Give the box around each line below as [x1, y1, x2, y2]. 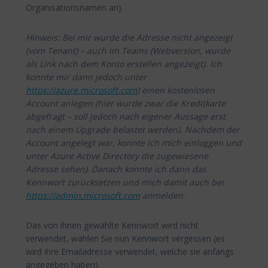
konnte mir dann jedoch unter [26, 71, 147, 83]
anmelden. [140, 190, 185, 202]
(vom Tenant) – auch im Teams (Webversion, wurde [26, 45, 230, 57]
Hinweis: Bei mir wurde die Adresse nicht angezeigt [26, 32, 233, 44]
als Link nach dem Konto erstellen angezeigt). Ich [26, 58, 222, 70]
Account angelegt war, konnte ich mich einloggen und [26, 137, 242, 149]
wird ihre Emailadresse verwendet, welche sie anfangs [26, 246, 234, 258]
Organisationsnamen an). [26, 2, 123, 14]
